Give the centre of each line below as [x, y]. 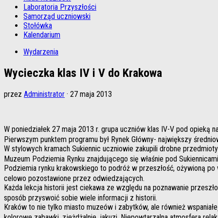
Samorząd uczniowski [57, 16]
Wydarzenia [41, 52]
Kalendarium [42, 35]
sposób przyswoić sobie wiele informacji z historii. [82, 198]
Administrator [44, 94]
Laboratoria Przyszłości [60, 7]
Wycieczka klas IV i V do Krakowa [83, 73]
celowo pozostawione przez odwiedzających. [75, 178]
